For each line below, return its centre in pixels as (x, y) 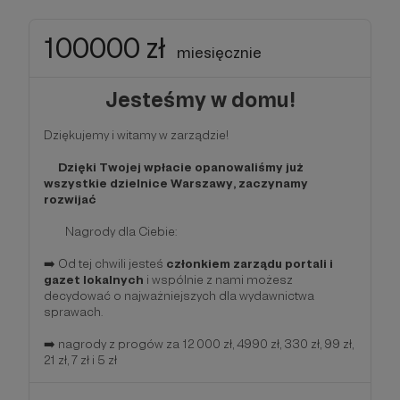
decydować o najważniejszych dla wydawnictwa (179, 295)
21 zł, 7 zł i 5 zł (80, 359)
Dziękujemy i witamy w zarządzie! (136, 134)
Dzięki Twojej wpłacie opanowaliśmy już (174, 167)
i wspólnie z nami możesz (218, 279)
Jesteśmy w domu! (200, 99)
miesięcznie (219, 52)
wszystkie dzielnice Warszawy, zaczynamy (176, 183)
